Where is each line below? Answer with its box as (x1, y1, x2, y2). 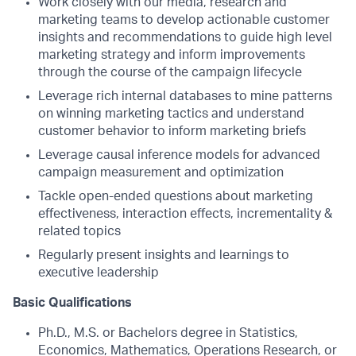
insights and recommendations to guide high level (38, 31, 332, 44)
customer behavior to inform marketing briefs (38, 125, 306, 137)
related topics (38, 225, 121, 238)
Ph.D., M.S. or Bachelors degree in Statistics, (38, 327, 298, 339)
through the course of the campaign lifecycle (38, 66, 302, 79)
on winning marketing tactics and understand (38, 107, 304, 120)
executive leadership (38, 266, 159, 279)
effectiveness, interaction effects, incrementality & (38, 207, 332, 220)
